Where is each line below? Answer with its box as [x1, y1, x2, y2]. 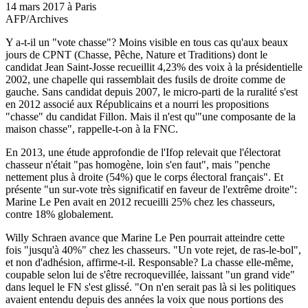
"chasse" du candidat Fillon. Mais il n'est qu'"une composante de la [5, 110, 296, 122]
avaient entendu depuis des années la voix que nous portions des [5, 293, 283, 305]
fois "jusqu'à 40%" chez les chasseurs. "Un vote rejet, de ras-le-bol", [5, 243, 301, 256]
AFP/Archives [5, 12, 68, 25]
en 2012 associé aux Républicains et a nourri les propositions [5, 98, 269, 110]
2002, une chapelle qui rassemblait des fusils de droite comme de [5, 73, 285, 85]
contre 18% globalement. [5, 208, 113, 220]
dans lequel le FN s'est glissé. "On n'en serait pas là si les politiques [5, 280, 296, 293]
